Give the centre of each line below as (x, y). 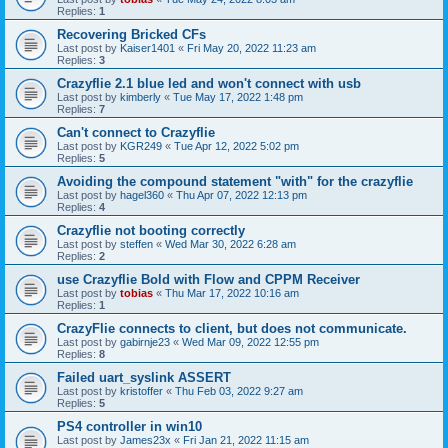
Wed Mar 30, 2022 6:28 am (230, 244)
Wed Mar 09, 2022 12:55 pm (250, 342)
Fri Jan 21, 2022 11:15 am (246, 440)
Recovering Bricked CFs (131, 34)
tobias (136, 293)
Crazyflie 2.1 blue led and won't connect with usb (209, 83)
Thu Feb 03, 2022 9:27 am (239, 391)
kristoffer (141, 391)
